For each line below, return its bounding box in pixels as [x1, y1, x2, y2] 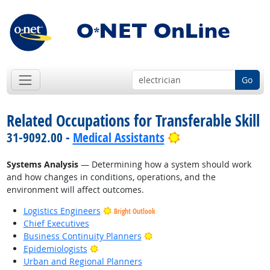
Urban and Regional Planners [23, 256, 142, 268]
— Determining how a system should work [78, 159, 251, 171]
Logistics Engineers [23, 205, 101, 217]
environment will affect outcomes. [6, 184, 144, 196]
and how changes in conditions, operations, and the [6, 171, 216, 183]
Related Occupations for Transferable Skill [6, 110, 260, 132]
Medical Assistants [72, 129, 165, 146]
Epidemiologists [23, 243, 87, 255]
